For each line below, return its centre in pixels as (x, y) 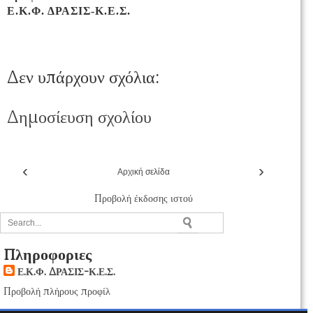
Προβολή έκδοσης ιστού (143, 199)
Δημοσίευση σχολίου (79, 117)
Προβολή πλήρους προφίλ (57, 291)
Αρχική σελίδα (143, 172)
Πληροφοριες (48, 255)
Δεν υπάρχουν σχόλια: (83, 78)
